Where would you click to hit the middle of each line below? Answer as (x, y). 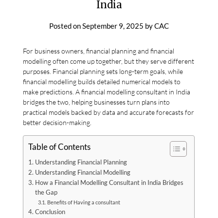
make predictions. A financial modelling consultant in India (107, 91)
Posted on (66, 26)
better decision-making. (57, 122)
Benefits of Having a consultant (83, 202)
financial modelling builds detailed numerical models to (102, 81)
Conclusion (50, 212)
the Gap (46, 192)
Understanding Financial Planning (81, 162)
